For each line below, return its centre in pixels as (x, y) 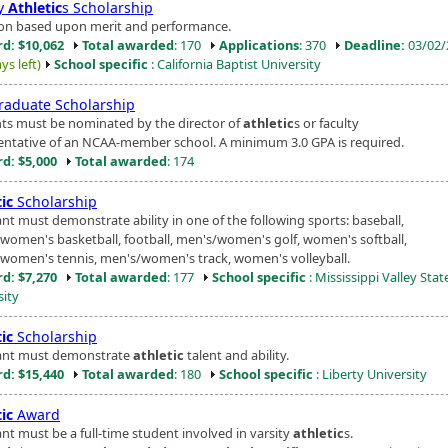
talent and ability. (236, 354)
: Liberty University (370, 373)
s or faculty (326, 122)
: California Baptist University (234, 63)
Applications (259, 44)
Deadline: (374, 44)
